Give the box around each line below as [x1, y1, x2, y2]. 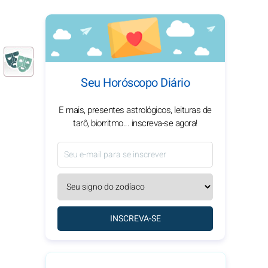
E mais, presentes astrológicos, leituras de [59, 103, 212, 117]
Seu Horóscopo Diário [81, 74, 190, 92]
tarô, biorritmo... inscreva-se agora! [73, 117, 197, 130]
